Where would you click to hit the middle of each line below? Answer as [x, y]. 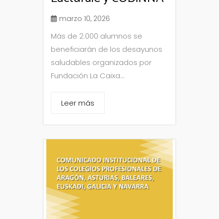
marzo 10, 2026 [85, 18]
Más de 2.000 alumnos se [97, 36]
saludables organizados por [101, 62]
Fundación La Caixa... [88, 75]
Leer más [78, 103]
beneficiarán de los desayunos [107, 49]
